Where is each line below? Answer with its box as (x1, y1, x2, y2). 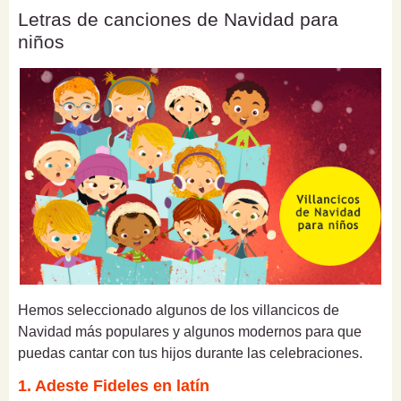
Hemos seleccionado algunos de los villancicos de (18, 303, 339, 319)
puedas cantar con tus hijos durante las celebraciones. (18, 346, 363, 362)
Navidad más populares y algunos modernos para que (18, 324, 362, 340)
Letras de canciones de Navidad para (18, 8, 338, 30)
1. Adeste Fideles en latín (18, 377, 209, 396)
